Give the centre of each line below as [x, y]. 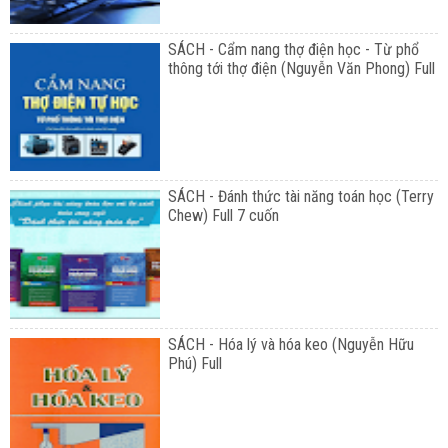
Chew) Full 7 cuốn [223, 216]
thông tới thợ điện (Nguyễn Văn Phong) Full [301, 68]
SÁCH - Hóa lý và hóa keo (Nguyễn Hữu [290, 344]
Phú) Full [194, 363]
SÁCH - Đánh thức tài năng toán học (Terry [300, 197]
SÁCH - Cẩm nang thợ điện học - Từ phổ [293, 49]
